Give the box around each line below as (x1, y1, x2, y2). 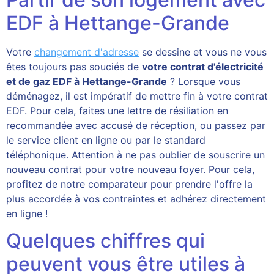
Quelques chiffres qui (6, 229, 205, 253)
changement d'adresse (34, 45, 139, 58)
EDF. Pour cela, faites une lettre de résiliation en (6, 104, 228, 117)
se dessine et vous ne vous (139, 45, 267, 58)
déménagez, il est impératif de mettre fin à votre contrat (6, 89, 268, 102)
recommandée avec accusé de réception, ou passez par (6, 119, 265, 131)
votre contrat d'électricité (142, 60, 264, 73)
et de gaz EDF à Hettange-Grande (6, 75, 167, 87)
